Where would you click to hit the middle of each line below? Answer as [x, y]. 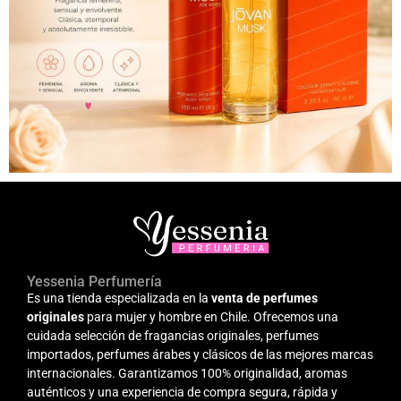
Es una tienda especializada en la [119, 299]
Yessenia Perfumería [94, 282]
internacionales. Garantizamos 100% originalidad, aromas [187, 374]
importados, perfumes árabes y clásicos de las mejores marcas [200, 355]
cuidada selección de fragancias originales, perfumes [173, 336]
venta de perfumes [264, 299]
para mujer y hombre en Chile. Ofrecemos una [211, 317]
